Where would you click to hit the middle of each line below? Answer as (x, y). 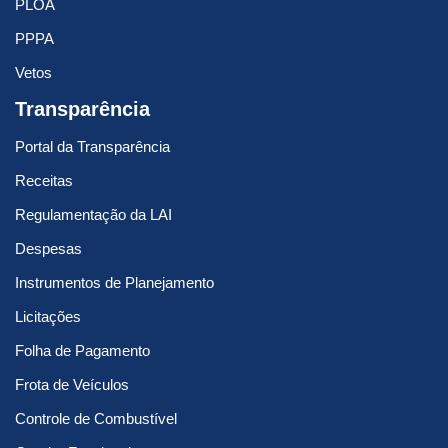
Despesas (48, 249)
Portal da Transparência (92, 147)
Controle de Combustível (96, 419)
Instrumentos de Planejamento (114, 283)
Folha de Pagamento (82, 351)
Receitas (44, 181)
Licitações (48, 317)
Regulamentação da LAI (93, 215)
